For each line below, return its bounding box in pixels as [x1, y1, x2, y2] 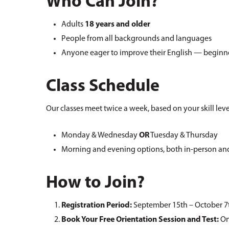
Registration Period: [61, 201, 132, 210]
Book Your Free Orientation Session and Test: [61, 216, 219, 224]
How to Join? [46, 174, 145, 193]
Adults [61, 20, 85, 29]
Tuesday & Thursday [149, 131, 218, 140]
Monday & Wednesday [61, 131, 140, 140]
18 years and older [85, 20, 151, 29]
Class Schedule [46, 78, 160, 96]
